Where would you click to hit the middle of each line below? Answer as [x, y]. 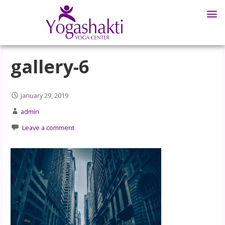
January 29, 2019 [44, 96]
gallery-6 [50, 66]
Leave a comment [48, 128]
